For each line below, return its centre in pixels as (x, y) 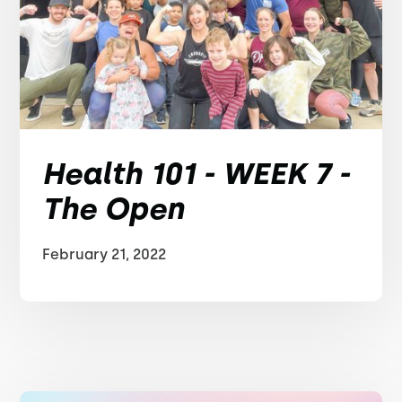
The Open (114, 208)
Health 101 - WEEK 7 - (197, 173)
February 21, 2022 (105, 254)
